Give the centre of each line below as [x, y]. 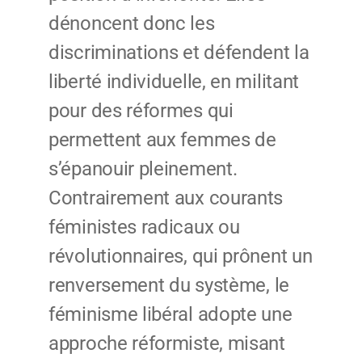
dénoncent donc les [132, 24]
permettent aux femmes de [162, 140]
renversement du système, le [169, 286]
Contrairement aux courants [166, 198]
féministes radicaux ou [144, 227]
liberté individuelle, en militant [174, 82]
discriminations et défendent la [179, 53]
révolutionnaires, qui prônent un [181, 257]
